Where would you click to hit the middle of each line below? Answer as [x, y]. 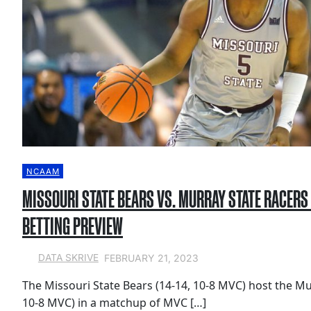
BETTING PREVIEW [73, 227]
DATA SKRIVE [68, 258]
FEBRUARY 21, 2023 [151, 258]
